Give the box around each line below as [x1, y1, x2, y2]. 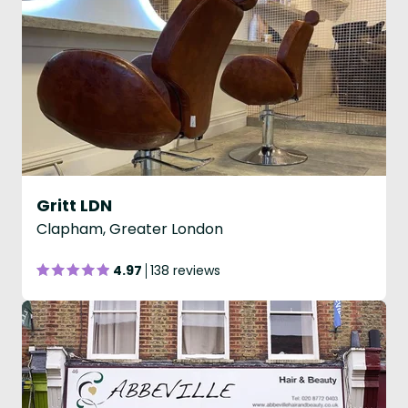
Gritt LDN [36, 194, 112, 217]
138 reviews [150, 261, 220, 280]
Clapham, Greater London [36, 219, 223, 240]
